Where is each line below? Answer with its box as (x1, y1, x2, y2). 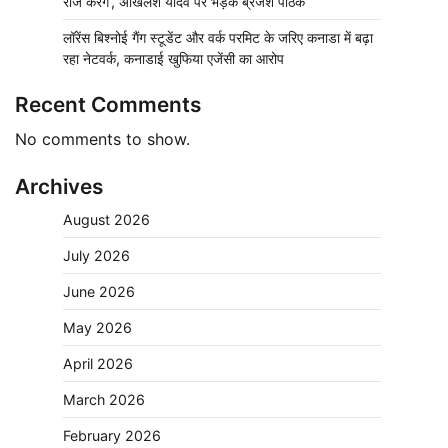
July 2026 (63, 247, 130, 265)
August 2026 (63, 211, 150, 229)
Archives (15, 174, 103, 200)
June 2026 (63, 283, 135, 301)
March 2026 (63, 391, 145, 409)
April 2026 (63, 355, 133, 373)
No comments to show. (15, 129, 190, 150)
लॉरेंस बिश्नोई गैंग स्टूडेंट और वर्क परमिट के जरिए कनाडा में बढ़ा (63, 29, 373, 47)
